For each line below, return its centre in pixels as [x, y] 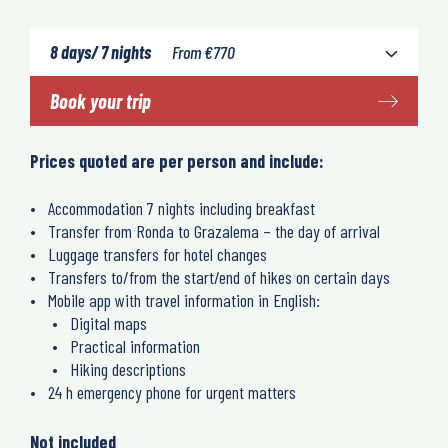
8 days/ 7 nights [102, 52]
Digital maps [108, 323]
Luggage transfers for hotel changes [157, 254]
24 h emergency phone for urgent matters [172, 392]
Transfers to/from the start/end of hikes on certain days [219, 277]
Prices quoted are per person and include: [177, 161]
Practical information [135, 346]
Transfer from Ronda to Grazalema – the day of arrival [214, 231]
